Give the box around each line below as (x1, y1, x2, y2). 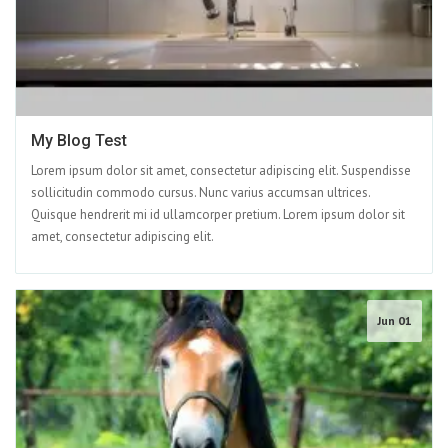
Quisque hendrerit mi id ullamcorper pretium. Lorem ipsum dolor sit (31, 206, 405, 224)
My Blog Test (31, 131, 127, 151)
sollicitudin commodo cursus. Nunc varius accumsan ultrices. (31, 184, 370, 202)
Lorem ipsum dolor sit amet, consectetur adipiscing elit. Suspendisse (31, 162, 411, 180)
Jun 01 (377, 313, 412, 329)
